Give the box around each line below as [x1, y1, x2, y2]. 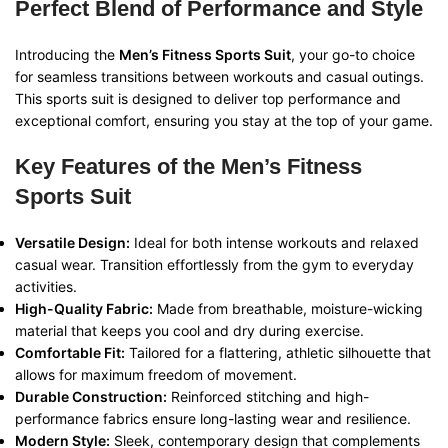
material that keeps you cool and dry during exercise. [15, 322, 364, 340]
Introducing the [15, 46, 119, 64]
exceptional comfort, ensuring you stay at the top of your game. [15, 112, 433, 130]
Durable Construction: [15, 388, 167, 406]
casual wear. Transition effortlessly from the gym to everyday [15, 256, 414, 274]
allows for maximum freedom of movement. [15, 366, 297, 384]
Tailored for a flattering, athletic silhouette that [125, 344, 431, 362]
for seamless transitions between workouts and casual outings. [15, 68, 424, 86]
